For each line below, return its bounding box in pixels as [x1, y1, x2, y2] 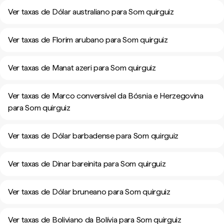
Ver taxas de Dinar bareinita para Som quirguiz [8, 159, 166, 168]
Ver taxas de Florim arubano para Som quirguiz [8, 35, 168, 44]
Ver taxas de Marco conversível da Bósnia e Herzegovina [8, 91, 203, 100]
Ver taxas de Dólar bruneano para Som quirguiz [8, 187, 170, 196]
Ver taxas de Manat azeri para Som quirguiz [8, 63, 156, 72]
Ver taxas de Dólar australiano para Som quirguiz [8, 7, 174, 16]
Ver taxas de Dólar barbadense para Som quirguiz [8, 131, 178, 140]
